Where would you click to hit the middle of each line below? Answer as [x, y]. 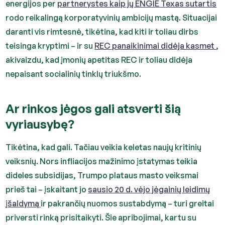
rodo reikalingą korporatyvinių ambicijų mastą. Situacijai [111, 18]
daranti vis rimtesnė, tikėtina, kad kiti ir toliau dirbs [102, 32]
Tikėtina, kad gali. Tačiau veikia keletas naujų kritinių [104, 147]
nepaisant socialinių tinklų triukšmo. [74, 74]
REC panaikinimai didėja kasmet [155, 46]
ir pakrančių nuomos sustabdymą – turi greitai [128, 203]
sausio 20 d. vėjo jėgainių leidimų [149, 189]
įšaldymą [23, 203]
